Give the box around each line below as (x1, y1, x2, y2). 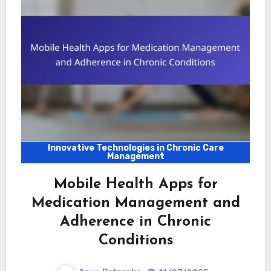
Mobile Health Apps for (53, 177, 218, 192)
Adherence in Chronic (60, 214, 211, 229)
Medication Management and (31, 195, 240, 211)
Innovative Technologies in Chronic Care (47, 142, 224, 153)
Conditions (98, 233, 173, 248)
